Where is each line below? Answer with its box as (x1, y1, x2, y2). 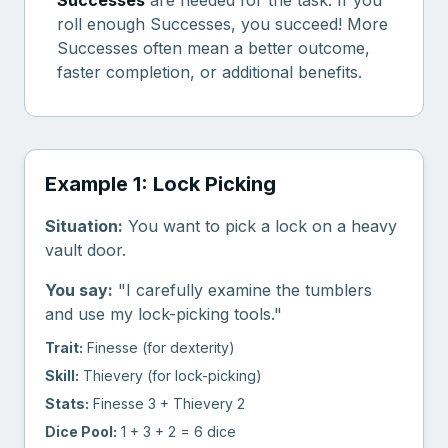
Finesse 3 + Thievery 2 (89, 395, 245, 412)
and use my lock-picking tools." (45, 304, 282, 324)
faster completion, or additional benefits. (57, 62, 362, 82)
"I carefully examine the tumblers (113, 280, 372, 300)
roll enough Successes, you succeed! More (57, 14, 388, 34)
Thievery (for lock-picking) (79, 367, 262, 384)
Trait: (45, 339, 83, 356)
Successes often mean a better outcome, (57, 38, 370, 58)
